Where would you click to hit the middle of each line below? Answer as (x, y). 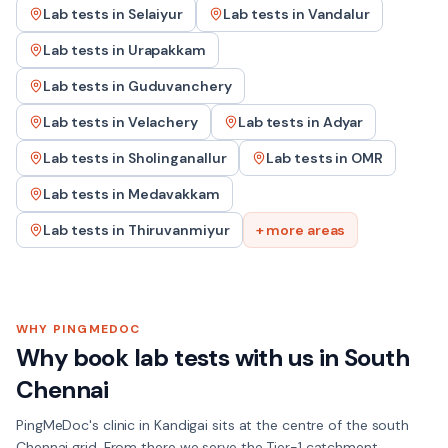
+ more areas (300, 230)
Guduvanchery (179, 86)
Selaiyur (155, 14)
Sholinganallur (177, 158)
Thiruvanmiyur (178, 230)
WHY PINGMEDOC (78, 329)
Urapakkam (166, 50)
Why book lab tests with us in (180, 357)
